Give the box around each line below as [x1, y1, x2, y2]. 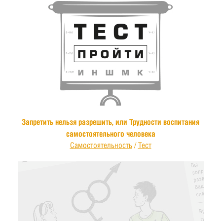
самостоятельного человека [66, 129, 155, 138]
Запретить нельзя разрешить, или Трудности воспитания [22, 117, 199, 126]
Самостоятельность [70, 141, 132, 150]
